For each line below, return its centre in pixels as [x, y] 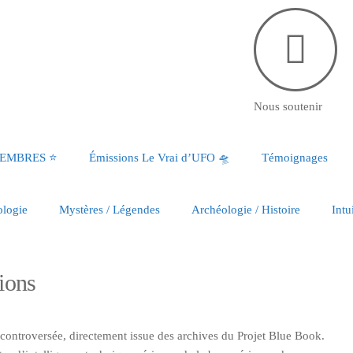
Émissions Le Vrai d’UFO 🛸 [160, 158]
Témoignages [295, 158]
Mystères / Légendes [110, 210]
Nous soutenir [288, 106]
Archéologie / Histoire [246, 210]
